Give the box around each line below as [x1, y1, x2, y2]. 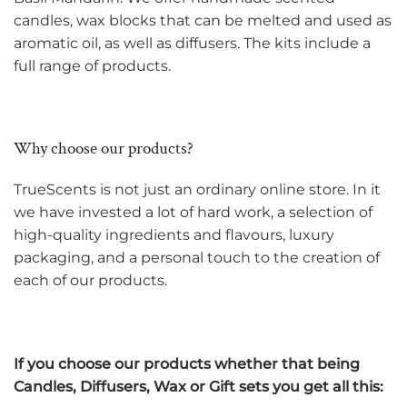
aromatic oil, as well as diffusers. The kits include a [14, 35, 371, 53]
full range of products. [14, 57, 174, 75]
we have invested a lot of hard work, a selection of [14, 203, 372, 222]
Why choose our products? [14, 137, 194, 161]
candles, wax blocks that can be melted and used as [14, 12, 392, 30]
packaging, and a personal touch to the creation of [14, 249, 380, 267]
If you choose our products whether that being [14, 354, 360, 372]
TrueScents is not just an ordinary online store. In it [14, 181, 381, 199]
